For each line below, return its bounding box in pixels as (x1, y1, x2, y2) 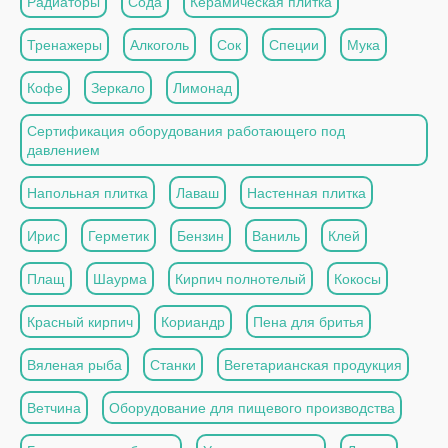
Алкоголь (130, 34, 189, 55)
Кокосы (334, 268, 381, 289)
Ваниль (252, 225, 300, 246)
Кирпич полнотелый (175, 268, 306, 289)
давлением (27, 139, 100, 160)
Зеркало (91, 77, 145, 98)
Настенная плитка (247, 182, 366, 203)
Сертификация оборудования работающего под (27, 120, 345, 141)
